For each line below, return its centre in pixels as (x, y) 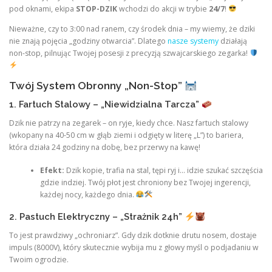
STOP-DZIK (97, 9)
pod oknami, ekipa (42, 9)
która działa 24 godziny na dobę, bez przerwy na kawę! (105, 147)
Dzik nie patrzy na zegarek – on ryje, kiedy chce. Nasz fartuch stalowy (129, 123)
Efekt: (52, 170)
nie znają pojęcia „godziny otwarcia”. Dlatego (88, 41)
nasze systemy (193, 41)
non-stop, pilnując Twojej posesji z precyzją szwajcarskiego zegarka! (129, 53)
